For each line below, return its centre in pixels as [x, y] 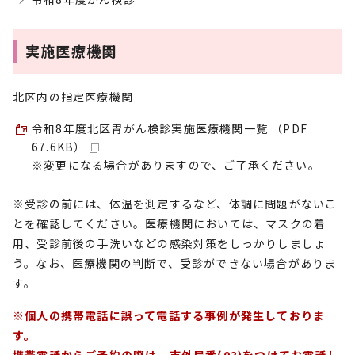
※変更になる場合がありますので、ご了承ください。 [176, 165]
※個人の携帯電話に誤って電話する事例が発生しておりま [169, 315]
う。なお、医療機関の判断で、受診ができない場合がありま [175, 263]
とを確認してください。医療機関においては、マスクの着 [170, 223]
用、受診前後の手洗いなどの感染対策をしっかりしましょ [170, 243]
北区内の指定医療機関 [73, 97]
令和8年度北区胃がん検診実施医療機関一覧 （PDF [170, 128]
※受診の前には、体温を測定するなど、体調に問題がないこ [175, 204]
